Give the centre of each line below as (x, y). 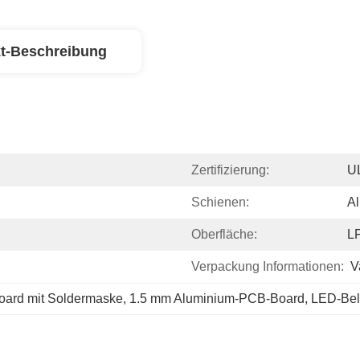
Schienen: (220, 202)
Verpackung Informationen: (268, 266)
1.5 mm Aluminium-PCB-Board (217, 299)
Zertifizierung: (230, 170)
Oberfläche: (224, 234)
